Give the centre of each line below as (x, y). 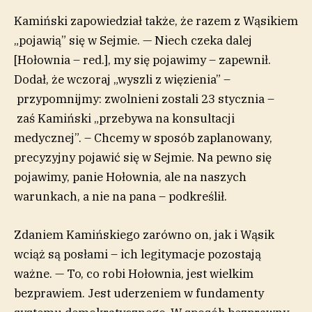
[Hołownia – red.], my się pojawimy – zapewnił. (142, 60)
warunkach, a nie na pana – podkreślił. (120, 197)
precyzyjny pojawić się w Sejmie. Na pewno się (143, 158)
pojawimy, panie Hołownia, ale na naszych (130, 177)
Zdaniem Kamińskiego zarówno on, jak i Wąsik (144, 234)
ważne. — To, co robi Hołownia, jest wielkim (134, 273)
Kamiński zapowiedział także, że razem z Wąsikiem (156, 21)
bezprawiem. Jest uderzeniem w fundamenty (139, 293)
